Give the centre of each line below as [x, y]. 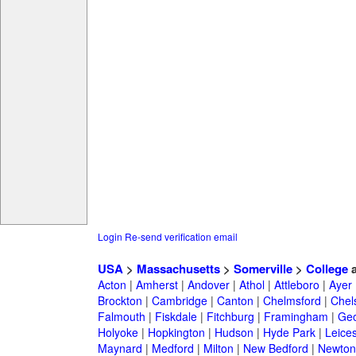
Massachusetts [178, 269]
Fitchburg [230, 317]
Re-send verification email [181, 237]
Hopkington [176, 333]
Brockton [120, 301]
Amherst [157, 285]
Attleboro [296, 285]
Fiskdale [176, 317]
